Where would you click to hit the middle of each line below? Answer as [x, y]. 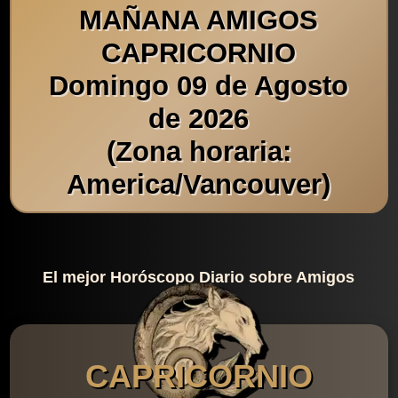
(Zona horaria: [199, 151]
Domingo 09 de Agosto [199, 85]
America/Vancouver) [199, 184]
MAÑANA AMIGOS [199, 20]
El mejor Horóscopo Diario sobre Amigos [199, 278]
